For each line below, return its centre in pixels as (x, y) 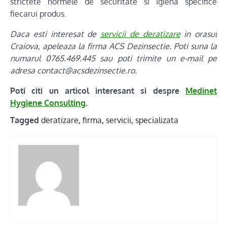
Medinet (201, 90)
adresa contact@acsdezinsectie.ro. (73, 70)
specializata (157, 120)
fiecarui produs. (38, 13)
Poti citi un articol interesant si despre (98, 90)
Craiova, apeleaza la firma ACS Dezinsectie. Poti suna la (113, 46)
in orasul (198, 34)
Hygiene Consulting (48, 103)
